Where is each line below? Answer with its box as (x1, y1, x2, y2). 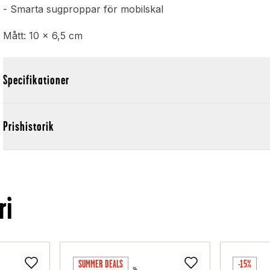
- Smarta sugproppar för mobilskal (3, 3, 164, 16)
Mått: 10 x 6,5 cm (3, 30, 89, 42)
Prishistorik (3, 119, 55, 134)
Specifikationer (3, 73, 70, 87)
